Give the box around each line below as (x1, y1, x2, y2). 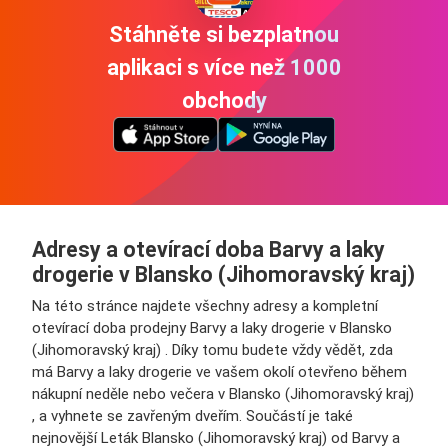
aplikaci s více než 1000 (106, 55, 342, 80)
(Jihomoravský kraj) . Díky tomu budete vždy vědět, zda (32, 341, 393, 359)
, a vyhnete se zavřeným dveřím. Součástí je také (32, 407, 353, 425)
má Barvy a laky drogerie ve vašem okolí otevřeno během (32, 363, 407, 381)
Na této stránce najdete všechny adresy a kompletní (32, 297, 378, 315)
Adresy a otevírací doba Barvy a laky (32, 237, 385, 262)
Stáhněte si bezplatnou (109, 22, 339, 47)
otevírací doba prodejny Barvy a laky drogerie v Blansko (32, 319, 392, 337)
